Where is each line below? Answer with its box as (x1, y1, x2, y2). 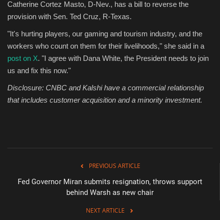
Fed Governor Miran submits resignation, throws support (17, 177, 202, 186)
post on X (7, 54, 38, 62)
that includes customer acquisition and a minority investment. (7, 95, 202, 104)
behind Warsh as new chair (66, 188, 154, 197)
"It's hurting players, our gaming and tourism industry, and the (7, 29, 202, 38)
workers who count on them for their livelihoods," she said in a (7, 41, 204, 50)
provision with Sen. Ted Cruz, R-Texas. (7, 12, 132, 21)
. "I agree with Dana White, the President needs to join (38, 54, 209, 62)
